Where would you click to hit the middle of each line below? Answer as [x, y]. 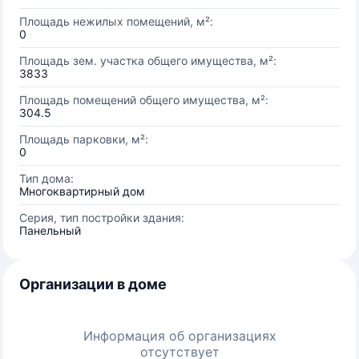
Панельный [50, 230]
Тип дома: [46, 178]
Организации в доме [93, 284]
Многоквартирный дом [82, 191]
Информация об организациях [179, 336]
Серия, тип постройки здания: [102, 218]
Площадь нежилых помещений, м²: [116, 21]
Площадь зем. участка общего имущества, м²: [148, 61]
